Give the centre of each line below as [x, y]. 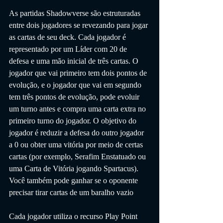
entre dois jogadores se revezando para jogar [79, 25]
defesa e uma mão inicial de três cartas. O [75, 61]
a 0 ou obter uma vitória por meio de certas [77, 144]
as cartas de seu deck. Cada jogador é [68, 37]
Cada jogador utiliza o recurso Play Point [74, 216]
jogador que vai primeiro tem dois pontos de [79, 73]
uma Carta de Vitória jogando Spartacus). [75, 168]
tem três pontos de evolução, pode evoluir [75, 97]
